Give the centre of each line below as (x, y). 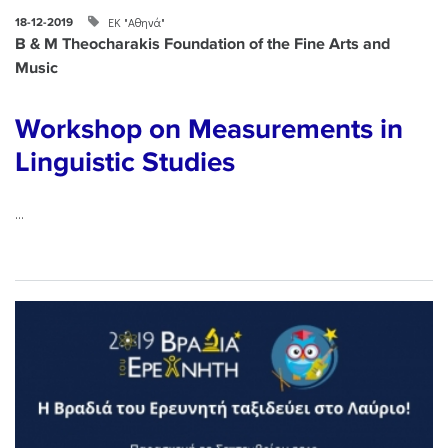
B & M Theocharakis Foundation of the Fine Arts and (202, 44)
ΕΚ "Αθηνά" (136, 22)
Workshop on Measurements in (209, 128)
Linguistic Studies (125, 161)
